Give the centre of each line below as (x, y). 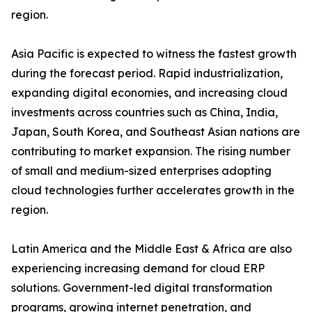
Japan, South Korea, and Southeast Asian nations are (156, 132)
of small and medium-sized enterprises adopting (141, 171)
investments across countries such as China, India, (145, 112)
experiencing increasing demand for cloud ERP (138, 268)
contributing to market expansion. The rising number (151, 151)
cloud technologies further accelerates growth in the (153, 190)
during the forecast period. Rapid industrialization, (147, 73)
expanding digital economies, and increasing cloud (149, 93)
